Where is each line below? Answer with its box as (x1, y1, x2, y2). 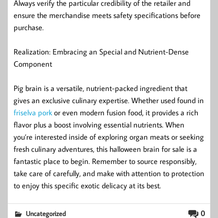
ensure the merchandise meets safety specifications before (14, 10, 200, 20)
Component (14, 58, 52, 69)
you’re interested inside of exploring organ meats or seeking (14, 131, 204, 142)
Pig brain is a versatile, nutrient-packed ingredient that (14, 83, 187, 93)
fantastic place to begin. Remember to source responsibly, (14, 156, 197, 166)
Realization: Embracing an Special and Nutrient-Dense (14, 46, 189, 56)
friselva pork (14, 107, 52, 117)
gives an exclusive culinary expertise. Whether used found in (14, 95, 204, 105)
